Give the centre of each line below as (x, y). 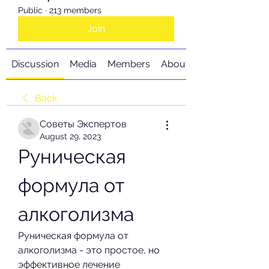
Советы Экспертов (83, 124)
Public (30, 10)
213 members (75, 10)
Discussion (35, 64)
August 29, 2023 (70, 136)
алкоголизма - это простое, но (89, 250)
